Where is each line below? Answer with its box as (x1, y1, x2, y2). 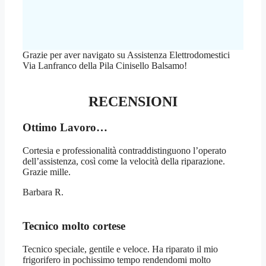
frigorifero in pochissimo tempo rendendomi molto (23, 254, 211, 265)
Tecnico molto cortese (23, 219, 125, 232)
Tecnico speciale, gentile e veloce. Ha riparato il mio (23, 243, 218, 254)
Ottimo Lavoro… (23, 121, 107, 134)
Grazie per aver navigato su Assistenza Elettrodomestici (23, 49, 230, 60)
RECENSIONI (88, 93, 178, 109)
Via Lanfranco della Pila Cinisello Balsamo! (23, 60, 187, 71)
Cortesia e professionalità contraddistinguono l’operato (23, 145, 226, 156)
